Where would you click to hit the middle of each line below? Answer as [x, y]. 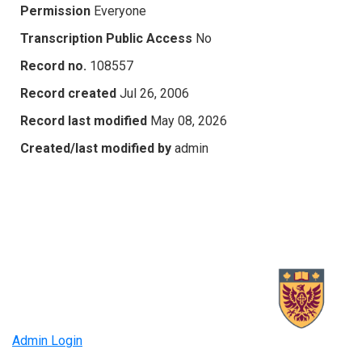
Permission [55, 11]
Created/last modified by [96, 148]
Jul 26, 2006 [154, 93]
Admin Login [47, 341]
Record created [68, 93]
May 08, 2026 [189, 120]
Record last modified [84, 120]
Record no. [53, 65]
